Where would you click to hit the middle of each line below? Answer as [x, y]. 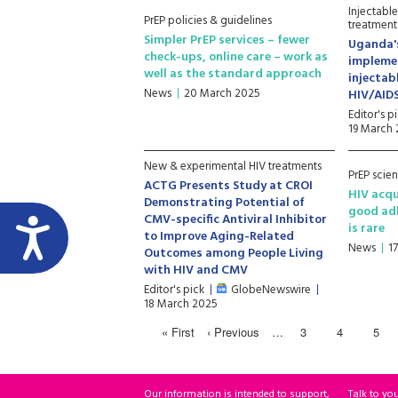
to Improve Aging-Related [219, 237]
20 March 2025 [222, 94]
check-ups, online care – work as [236, 57]
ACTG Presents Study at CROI [228, 186]
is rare [367, 229]
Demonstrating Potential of [224, 203]
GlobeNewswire [271, 290]
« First [178, 332]
